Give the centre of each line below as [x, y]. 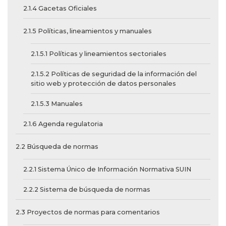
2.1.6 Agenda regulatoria [63, 124]
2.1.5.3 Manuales [57, 104]
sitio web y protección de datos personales [103, 84]
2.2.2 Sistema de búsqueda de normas [87, 190]
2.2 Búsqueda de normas [57, 147]
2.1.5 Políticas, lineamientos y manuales [88, 31]
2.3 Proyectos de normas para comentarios [88, 212]
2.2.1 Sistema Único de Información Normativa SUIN [107, 169]
